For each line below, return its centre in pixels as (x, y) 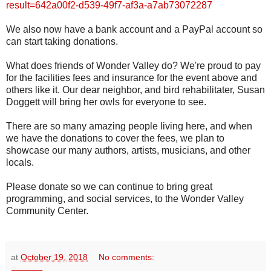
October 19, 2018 (54, 257)
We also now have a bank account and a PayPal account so (134, 29)
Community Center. (47, 211)
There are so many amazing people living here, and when (129, 126)
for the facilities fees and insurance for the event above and (132, 77)
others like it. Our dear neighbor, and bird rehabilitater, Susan (135, 90)
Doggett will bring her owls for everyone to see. (106, 102)
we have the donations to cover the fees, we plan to (115, 138)
